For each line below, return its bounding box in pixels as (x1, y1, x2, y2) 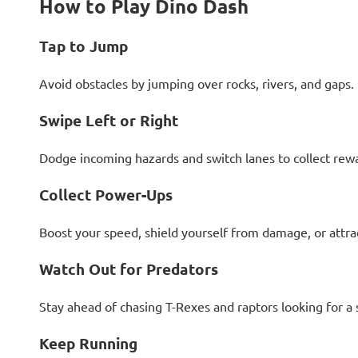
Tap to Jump (38, 35, 128, 56)
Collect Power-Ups (38, 184, 173, 205)
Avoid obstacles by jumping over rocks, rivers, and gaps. (38, 74, 354, 91)
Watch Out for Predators (38, 258, 218, 279)
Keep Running (38, 332, 137, 353)
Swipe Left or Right (38, 109, 178, 130)
